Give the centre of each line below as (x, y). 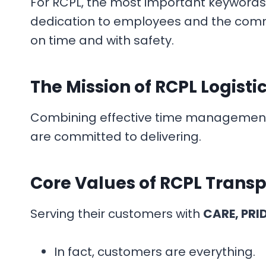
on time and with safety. (102, 40)
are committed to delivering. (116, 137)
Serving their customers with (117, 214)
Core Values (83, 183)
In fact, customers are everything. (155, 252)
